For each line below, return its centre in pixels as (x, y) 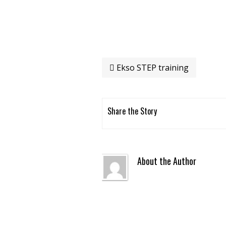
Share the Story (132, 111)
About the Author (167, 161)
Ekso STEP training (152, 68)
